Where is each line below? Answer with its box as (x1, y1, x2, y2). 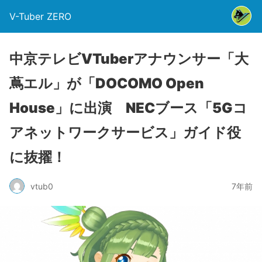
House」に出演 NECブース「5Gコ (9, 99, 247, 116)
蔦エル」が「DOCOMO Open (9, 75, 204, 92)
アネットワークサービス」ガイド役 (9, 124, 241, 141)
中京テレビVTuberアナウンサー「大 (9, 50, 249, 67)
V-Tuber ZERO (9, 11, 71, 22)
